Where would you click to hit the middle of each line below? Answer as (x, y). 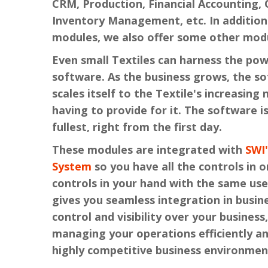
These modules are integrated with (149, 150)
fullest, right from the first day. (137, 127)
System (72, 166)
